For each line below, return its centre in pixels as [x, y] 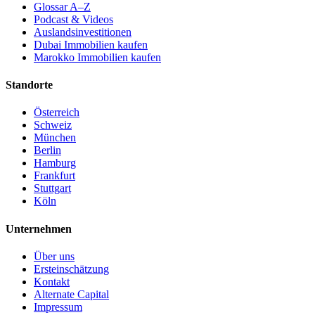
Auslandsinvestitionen [83, 32]
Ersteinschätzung [71, 269]
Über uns [54, 256]
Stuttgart [52, 188]
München [55, 138]
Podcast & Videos [73, 19]
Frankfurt [54, 176]
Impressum [58, 307]
